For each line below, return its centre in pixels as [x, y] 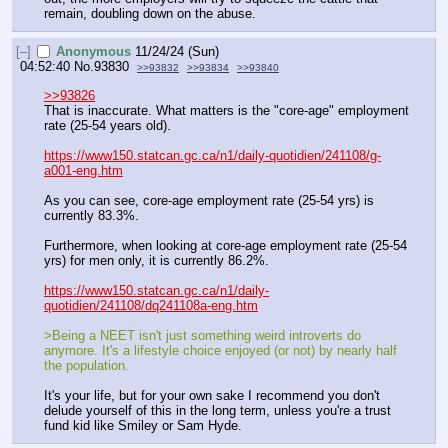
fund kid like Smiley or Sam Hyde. [143, 425]
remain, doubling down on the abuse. [150, 13]
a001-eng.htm [83, 170]
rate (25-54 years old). [107, 125]
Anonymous [94, 52]
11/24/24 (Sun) [177, 52]
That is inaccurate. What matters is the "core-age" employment [226, 110]
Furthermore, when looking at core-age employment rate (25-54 [225, 245]
